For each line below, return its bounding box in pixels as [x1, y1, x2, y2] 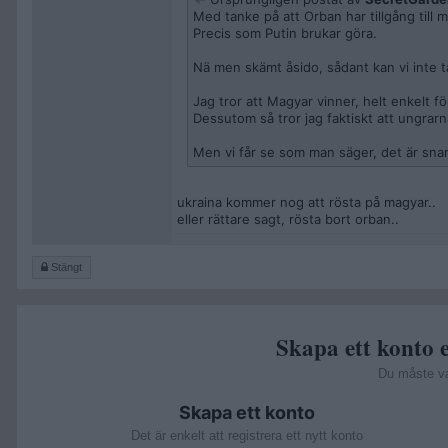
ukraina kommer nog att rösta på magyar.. [177, 194, 436, 210]
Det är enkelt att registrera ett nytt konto [131, 428, 363, 443]
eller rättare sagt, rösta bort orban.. [177, 211, 399, 227]
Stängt [48, 261, 82, 273]
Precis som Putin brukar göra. [193, 25, 377, 41]
